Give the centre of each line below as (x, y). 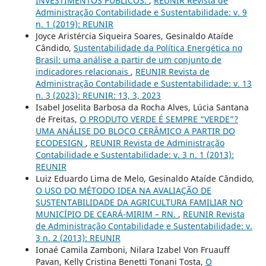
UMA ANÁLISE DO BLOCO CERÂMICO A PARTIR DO (135, 131)
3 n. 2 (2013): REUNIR (78, 238)
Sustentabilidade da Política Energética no (158, 48)
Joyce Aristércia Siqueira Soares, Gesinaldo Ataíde (134, 36)
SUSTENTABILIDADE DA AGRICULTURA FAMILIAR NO (139, 202)
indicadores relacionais (83, 72)
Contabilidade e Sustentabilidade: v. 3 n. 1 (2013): (134, 155)
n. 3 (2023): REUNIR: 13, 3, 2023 (98, 96)
